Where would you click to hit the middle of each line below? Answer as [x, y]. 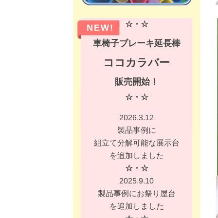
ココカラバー [137, 62]
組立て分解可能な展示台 [136, 143]
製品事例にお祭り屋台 [136, 193]
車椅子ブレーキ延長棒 [136, 43]
